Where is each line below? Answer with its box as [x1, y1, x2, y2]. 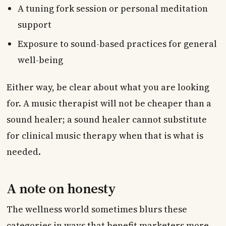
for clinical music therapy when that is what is [6, 129, 203, 142]
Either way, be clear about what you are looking [6, 81, 209, 93]
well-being [17, 53, 63, 66]
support [17, 18, 51, 31]
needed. [6, 145, 41, 158]
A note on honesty [6, 179, 116, 198]
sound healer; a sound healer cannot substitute [6, 113, 207, 126]
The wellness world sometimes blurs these [6, 203, 187, 215]
